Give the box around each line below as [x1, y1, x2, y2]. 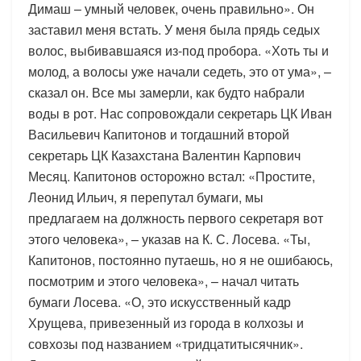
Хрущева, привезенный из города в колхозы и [28, 313, 304, 332]
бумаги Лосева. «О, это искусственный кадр [28, 292, 291, 311]
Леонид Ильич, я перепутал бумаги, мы [28, 187, 263, 206]
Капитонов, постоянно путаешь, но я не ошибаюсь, [28, 250, 333, 269]
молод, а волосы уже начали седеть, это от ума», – [28, 61, 331, 81]
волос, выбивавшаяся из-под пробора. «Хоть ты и [28, 40, 329, 60]
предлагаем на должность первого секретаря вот [28, 208, 323, 227]
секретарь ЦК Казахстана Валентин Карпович [28, 145, 301, 164]
